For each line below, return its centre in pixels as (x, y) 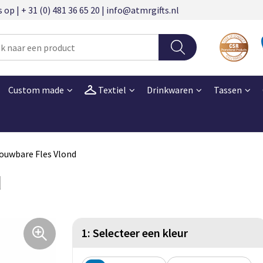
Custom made (36, 90)
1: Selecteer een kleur (135, 232)
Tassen (227, 90)
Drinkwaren (170, 90)
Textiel (111, 90)
